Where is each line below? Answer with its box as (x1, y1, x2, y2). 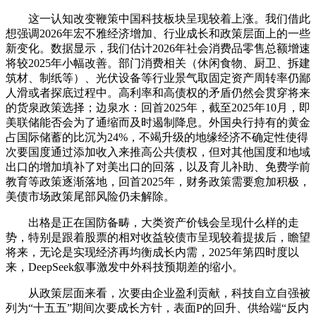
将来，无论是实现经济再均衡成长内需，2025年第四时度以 (6, 245, 299, 258)
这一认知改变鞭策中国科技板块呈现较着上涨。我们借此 (6, 12, 310, 25)
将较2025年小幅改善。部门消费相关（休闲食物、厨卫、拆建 (6, 56, 310, 69)
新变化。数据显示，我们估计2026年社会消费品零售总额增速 (6, 42, 310, 54)
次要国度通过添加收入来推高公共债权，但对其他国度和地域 (6, 145, 310, 158)
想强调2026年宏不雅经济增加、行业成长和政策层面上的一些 (6, 27, 310, 39)
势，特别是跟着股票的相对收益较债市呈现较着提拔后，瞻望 (6, 231, 310, 243)
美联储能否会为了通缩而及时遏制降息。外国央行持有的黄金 (6, 116, 310, 128)
